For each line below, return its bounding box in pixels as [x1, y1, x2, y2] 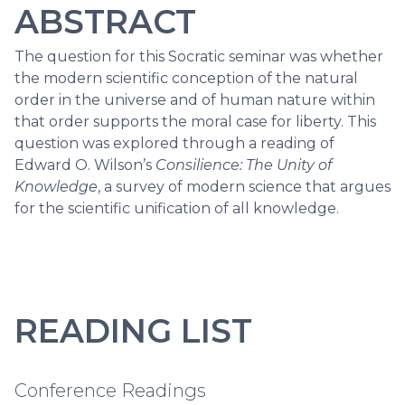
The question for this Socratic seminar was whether [14, 48, 383, 65]
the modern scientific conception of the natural [14, 70, 358, 87]
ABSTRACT [14, 2, 196, 42]
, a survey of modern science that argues [98, 178, 391, 195]
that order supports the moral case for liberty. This [14, 113, 376, 130]
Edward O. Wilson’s [14, 156, 155, 174]
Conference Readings [14, 380, 206, 401]
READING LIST [14, 311, 252, 351]
